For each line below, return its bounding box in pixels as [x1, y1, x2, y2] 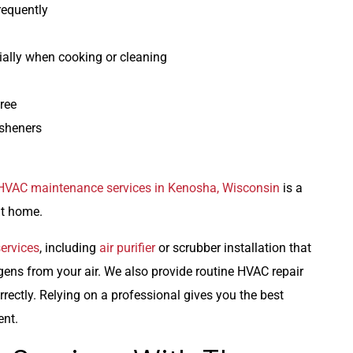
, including [39, 240, 99, 256]
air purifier [99, 240, 155, 256]
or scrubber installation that [155, 240, 311, 256]
